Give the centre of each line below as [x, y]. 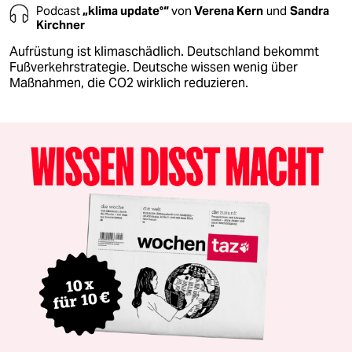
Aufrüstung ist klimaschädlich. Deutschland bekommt [164, 51]
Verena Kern [229, 10]
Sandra [310, 10]
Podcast [59, 10]
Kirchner [60, 24]
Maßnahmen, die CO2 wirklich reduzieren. [129, 82]
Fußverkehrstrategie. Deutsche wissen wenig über [154, 67]
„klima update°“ [127, 10]
